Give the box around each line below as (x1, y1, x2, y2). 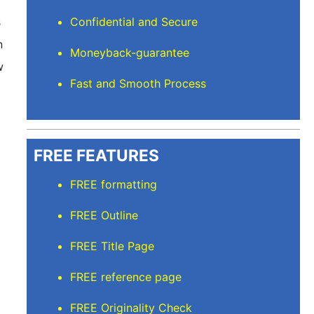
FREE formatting (70, 177, 158, 192)
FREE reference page (70, 270, 182, 285)
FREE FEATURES (33, 145, 159, 165)
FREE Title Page (70, 239, 155, 254)
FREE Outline (70, 208, 139, 223)
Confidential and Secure (70, 15, 198, 29)
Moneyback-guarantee (70, 46, 190, 60)
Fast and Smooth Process (70, 76, 207, 91)
